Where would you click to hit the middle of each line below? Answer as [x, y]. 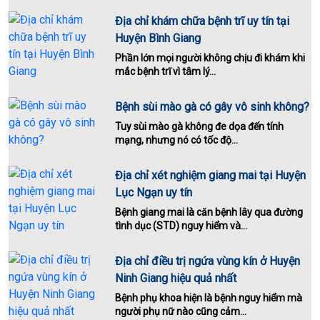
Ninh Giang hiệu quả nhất [176, 278]
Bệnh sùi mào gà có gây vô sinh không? [212, 106]
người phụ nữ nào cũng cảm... [181, 311]
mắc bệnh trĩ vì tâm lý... [166, 71]
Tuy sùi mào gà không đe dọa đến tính [200, 126]
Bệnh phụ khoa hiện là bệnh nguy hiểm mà [209, 297]
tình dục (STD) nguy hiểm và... [181, 225]
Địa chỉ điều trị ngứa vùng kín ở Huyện [208, 261]
